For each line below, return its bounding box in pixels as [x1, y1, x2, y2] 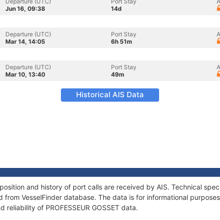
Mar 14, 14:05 [5, 38, 45, 45]
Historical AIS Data [76, 90, 144, 99]
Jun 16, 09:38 [5, 5, 45, 12]
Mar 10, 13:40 [5, 71, 45, 78]
